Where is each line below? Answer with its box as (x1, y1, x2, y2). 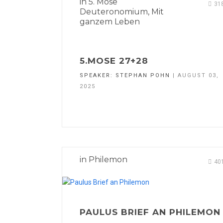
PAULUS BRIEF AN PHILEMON (80, 207, 221, 218)
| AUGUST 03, (170, 72, 219, 79)
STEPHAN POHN (115, 72, 170, 79)
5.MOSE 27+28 (80, 55, 148, 66)
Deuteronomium (80, 6, 148, 16)
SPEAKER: (80, 72, 115, 79)
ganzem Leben (80, 16, 140, 26)
